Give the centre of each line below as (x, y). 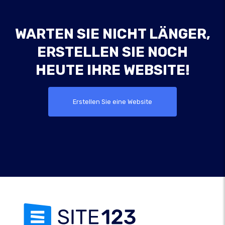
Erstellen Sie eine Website (113, 102)
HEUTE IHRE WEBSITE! (113, 70)
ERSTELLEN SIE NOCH (113, 52)
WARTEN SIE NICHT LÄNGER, (113, 34)
